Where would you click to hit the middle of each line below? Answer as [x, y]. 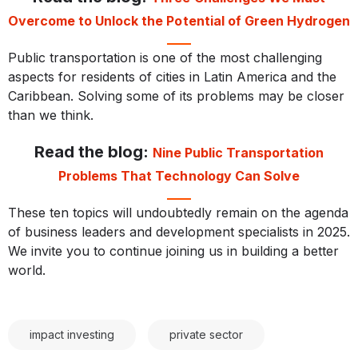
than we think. [51, 115]
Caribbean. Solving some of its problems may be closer [176, 95]
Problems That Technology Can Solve [179, 175]
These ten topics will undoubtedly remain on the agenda [178, 212]
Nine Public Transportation [238, 152]
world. [27, 270]
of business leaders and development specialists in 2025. [179, 231]
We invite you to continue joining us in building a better [173, 251]
